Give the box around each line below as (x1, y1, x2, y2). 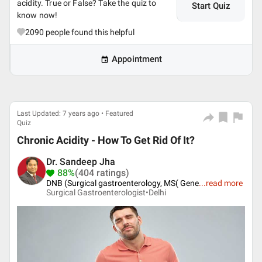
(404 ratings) (75, 167, 129, 178)
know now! (17, 11, 58, 20)
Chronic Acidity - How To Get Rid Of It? (17, 135, 195, 146)
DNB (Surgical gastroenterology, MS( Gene (46, 178, 199, 188)
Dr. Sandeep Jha (46, 156, 115, 167)
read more (206, 178, 243, 188)
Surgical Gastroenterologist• (46, 188, 149, 197)
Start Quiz (192, 1, 230, 11)
